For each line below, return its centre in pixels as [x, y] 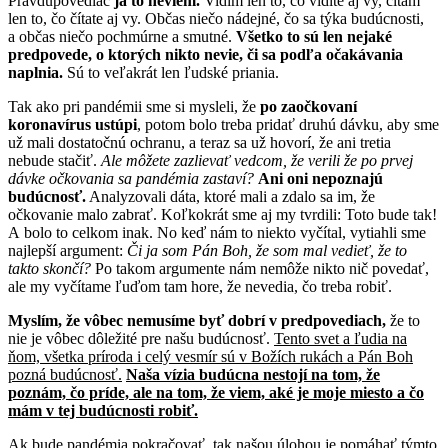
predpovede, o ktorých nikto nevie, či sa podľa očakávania [205, 54]
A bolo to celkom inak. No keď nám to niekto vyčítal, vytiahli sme [217, 232]
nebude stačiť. [54, 160]
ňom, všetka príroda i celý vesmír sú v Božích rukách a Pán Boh [210, 356]
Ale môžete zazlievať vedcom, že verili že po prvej [257, 160]
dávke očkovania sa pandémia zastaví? [131, 178]
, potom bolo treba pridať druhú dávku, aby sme [288, 124]
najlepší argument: [67, 250]
